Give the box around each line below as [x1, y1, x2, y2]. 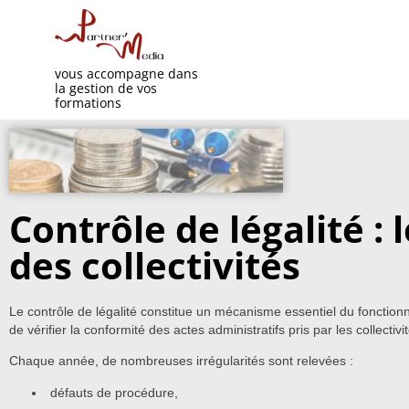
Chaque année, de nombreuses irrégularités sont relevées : [9, 353, 353, 369]
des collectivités [9, 240, 300, 290]
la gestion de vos [55, 79, 157, 97]
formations [55, 94, 121, 111]
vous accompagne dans [55, 65, 198, 82]
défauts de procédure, [50, 384, 178, 400]
